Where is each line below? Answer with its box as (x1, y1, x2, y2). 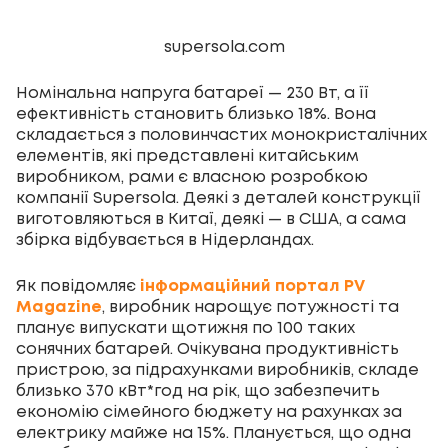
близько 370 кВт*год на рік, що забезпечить (16, 384, 380, 400)
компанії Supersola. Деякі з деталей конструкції (16, 191, 421, 207)
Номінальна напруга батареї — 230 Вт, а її (16, 86, 369, 102)
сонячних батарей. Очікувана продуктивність (16, 342, 399, 358)
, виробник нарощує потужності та (102, 300, 399, 316)
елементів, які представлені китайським (16, 149, 359, 165)
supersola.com (163, 40, 285, 56)
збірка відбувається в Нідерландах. (16, 233, 314, 249)
